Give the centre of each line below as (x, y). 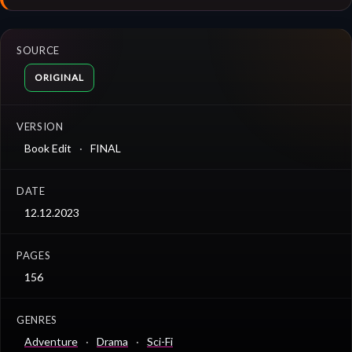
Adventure (51, 342)
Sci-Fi (160, 342)
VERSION (40, 127)
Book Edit (48, 148)
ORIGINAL (59, 78)
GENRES (37, 320)
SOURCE (38, 51)
